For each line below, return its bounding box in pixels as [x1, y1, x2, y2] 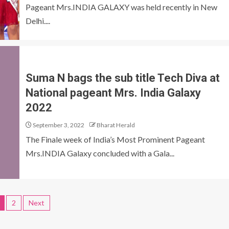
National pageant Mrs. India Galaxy [26, 86, 201, 99]
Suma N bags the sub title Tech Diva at [26, 71, 220, 84]
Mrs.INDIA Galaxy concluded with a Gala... [26, 148, 174, 158]
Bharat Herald [97, 121, 135, 129]
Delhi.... [26, 16, 50, 26]
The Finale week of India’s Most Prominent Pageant [26, 134, 205, 144]
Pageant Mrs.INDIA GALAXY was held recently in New [26, 2, 217, 12]
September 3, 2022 [32, 121, 84, 129]
